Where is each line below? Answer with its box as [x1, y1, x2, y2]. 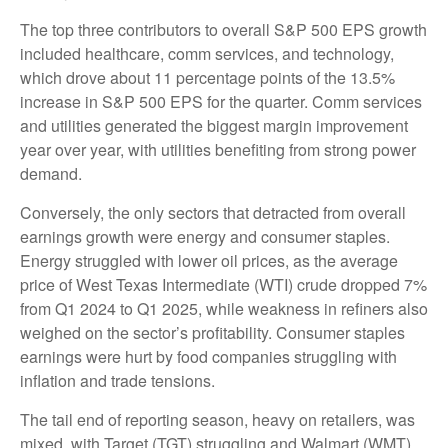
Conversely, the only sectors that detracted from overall [20, 201, 406, 225]
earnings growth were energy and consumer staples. [20, 225, 390, 249]
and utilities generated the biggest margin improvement [20, 114, 408, 138]
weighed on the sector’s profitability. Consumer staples [20, 321, 405, 345]
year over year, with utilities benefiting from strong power [20, 138, 416, 162]
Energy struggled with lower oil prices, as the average [20, 249, 398, 273]
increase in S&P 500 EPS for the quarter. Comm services [20, 90, 422, 114]
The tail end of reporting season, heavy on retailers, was [20, 408, 415, 432]
